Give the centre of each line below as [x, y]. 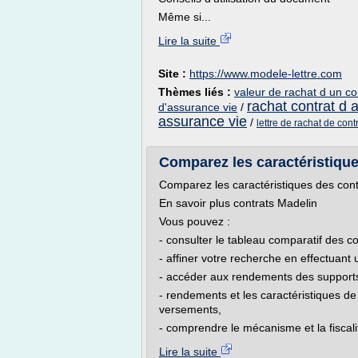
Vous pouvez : [195, 221]
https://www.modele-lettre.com [266, 74]
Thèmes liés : [196, 92]
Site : [174, 74]
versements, [190, 309]
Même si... [185, 17]
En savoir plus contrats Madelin [238, 203]
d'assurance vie [198, 107]
